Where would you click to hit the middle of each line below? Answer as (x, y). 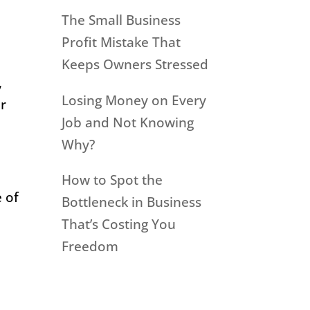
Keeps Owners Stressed (135, 65)
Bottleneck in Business (132, 202)
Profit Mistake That (121, 43)
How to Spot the (112, 180)
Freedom (90, 247)
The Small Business (121, 20)
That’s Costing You (119, 225)
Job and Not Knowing (128, 122)
